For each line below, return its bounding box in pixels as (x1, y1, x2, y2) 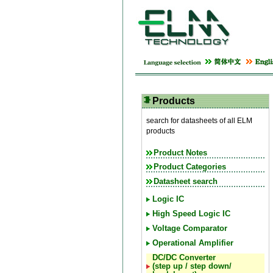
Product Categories (154, 163, 226, 172)
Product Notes (154, 148, 207, 157)
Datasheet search (154, 177, 218, 186)
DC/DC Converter (152, 253, 216, 262)
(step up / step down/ (152, 261, 232, 271)
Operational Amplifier (152, 238, 233, 247)
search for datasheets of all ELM (146, 116, 252, 125)
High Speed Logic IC (152, 209, 230, 218)
